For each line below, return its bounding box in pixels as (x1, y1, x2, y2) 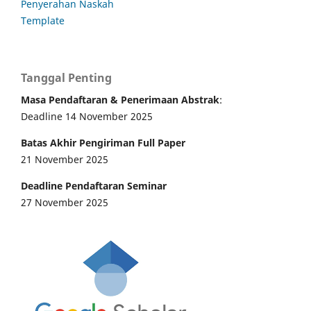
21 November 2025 (21, 153, 108, 167)
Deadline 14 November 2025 (21, 110, 153, 124)
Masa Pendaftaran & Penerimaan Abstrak (21, 93, 219, 107)
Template (21, 14, 65, 28)
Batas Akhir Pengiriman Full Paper (21, 136, 185, 150)
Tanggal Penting (21, 70, 112, 86)
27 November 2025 (21, 196, 108, 210)
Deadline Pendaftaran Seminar (21, 179, 167, 193)
